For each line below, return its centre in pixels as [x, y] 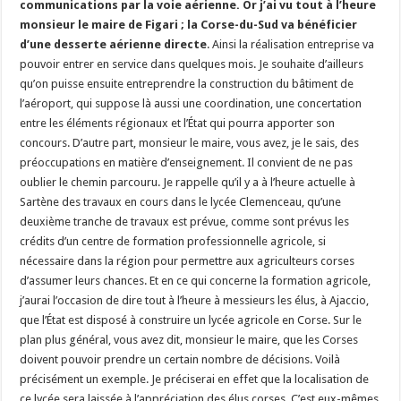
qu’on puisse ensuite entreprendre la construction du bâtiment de [187, 83]
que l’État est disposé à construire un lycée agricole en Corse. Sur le [191, 320]
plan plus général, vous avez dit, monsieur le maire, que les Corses [189, 339]
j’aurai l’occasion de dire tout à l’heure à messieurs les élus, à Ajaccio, [195, 300]
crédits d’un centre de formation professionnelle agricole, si [173, 241]
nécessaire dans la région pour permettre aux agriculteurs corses [188, 260]
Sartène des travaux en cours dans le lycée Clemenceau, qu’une [181, 201]
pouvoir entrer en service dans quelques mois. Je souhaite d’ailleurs [192, 64]
